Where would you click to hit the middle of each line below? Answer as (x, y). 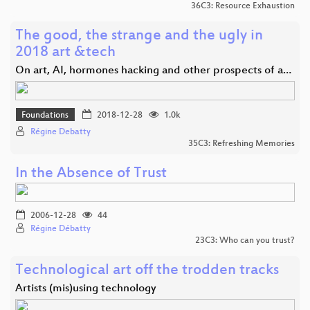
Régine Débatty (61, 229)
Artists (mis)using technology (86, 289)
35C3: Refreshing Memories (241, 144)
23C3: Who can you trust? (245, 241)
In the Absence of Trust (91, 174)
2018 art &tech (65, 53)
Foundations (45, 115)
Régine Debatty (61, 133)
